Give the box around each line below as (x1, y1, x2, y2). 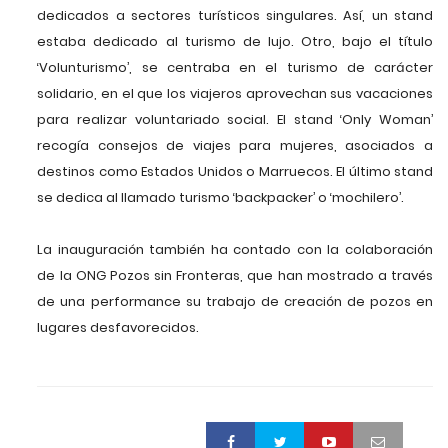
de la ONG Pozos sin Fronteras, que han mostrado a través (37, 266, 433, 286)
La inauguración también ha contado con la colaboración (37, 240, 433, 260)
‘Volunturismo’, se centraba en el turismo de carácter (37, 58, 433, 78)
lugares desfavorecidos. (37, 318, 200, 338)
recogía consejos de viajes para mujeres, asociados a (37, 136, 433, 156)
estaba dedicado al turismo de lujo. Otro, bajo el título (37, 32, 433, 52)
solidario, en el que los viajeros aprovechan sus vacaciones (37, 84, 433, 104)
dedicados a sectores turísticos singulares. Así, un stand (37, 6, 433, 26)
